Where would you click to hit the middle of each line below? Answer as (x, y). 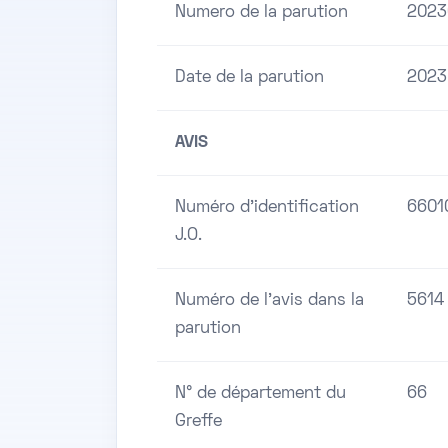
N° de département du (260, 394)
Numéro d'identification (267, 208)
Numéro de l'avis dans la (269, 301)
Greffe (198, 422)
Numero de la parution (261, 13)
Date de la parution (249, 78)
